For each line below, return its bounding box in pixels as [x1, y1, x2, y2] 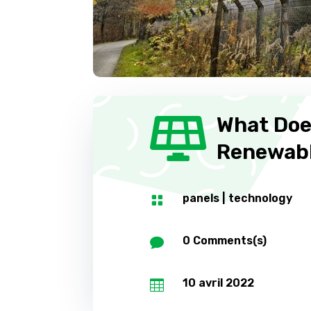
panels [182, 192, 219, 205]
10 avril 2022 [182, 276, 254, 290]
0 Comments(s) [182, 233, 267, 247]
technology [228, 192, 292, 205]
